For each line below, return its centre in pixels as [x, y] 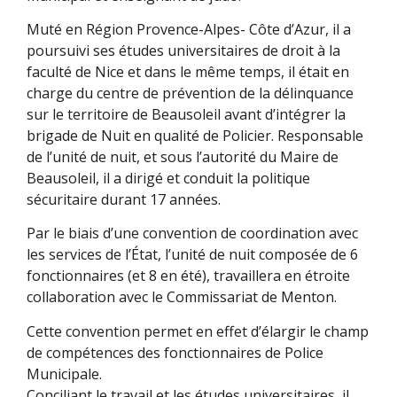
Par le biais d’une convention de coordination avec [192, 234]
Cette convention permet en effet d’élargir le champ [198, 331]
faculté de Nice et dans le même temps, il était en [188, 72]
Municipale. [64, 374]
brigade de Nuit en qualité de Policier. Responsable [195, 136]
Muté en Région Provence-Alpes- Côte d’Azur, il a [189, 30]
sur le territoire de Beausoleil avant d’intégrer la [186, 115]
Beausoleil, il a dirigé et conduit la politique [168, 179]
